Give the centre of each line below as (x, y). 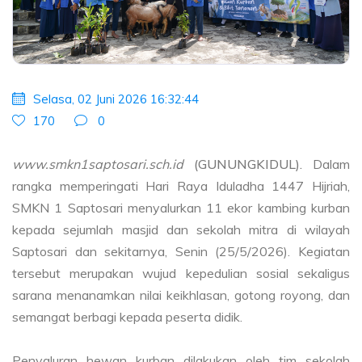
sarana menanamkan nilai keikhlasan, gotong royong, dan (181, 295)
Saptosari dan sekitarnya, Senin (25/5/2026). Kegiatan (181, 252)
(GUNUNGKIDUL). (248, 164)
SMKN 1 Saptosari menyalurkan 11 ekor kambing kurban (181, 208)
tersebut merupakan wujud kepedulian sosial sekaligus (181, 274)
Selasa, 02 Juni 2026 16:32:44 (116, 99)
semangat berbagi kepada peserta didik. (127, 317)
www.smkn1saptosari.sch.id (98, 164)
